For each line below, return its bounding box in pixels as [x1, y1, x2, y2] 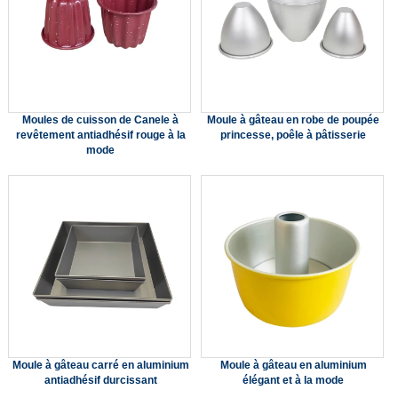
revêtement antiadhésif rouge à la [15, 128, 186, 141]
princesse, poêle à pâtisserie [220, 128, 367, 141]
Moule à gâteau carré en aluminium [12, 358, 189, 371]
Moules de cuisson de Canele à [22, 113, 179, 126]
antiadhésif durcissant [44, 373, 157, 386]
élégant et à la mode [243, 373, 345, 386]
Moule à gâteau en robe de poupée [207, 113, 380, 126]
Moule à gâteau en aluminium [219, 358, 367, 371]
